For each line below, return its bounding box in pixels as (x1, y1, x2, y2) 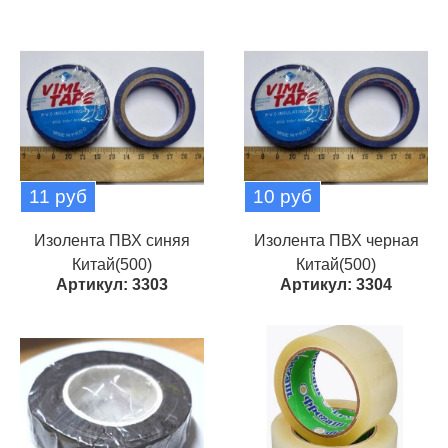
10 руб (253, 186, 312, 207)
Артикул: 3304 (280, 276, 392, 293)
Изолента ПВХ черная (253, 232, 419, 249)
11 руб (29, 186, 87, 207)
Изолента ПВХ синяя (34, 232, 190, 249)
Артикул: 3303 (56, 276, 168, 293)
